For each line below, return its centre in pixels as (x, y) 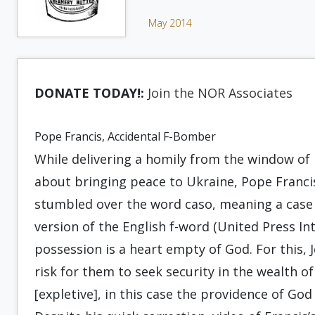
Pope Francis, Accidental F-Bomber (125, 136)
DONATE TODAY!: (89, 93)
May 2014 (170, 23)
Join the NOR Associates (220, 93)
